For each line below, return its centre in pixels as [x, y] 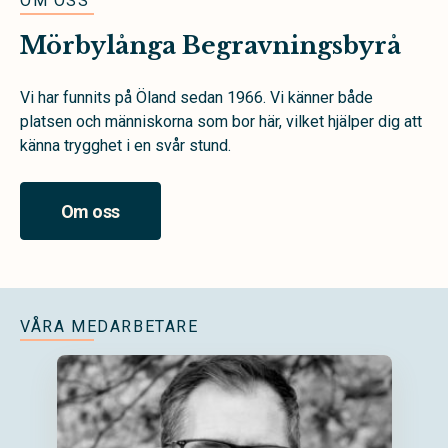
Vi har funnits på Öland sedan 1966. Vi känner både [196, 97]
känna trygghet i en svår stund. [125, 145]
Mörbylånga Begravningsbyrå [210, 45]
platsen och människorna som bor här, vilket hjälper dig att [221, 121]
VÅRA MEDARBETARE [109, 326]
